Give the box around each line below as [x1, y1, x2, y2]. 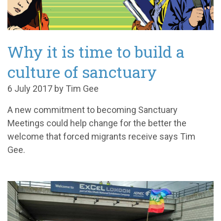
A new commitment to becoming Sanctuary [7, 105, 178, 115]
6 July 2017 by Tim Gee [7, 83, 99, 94]
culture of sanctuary [7, 61, 157, 83]
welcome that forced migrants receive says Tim [7, 131, 195, 142]
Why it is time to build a [7, 41, 184, 63]
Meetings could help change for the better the [7, 118, 186, 129]
